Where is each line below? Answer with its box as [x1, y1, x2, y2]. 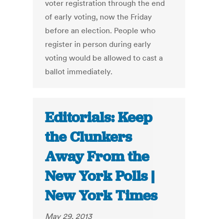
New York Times [45, 186, 158, 205]
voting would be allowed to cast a [45, 53, 163, 63]
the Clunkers [45, 128, 132, 147]
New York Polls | [45, 167, 155, 186]
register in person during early [45, 39, 152, 49]
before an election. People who [45, 25, 156, 36]
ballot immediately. [45, 66, 113, 77]
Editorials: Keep [45, 108, 153, 127]
